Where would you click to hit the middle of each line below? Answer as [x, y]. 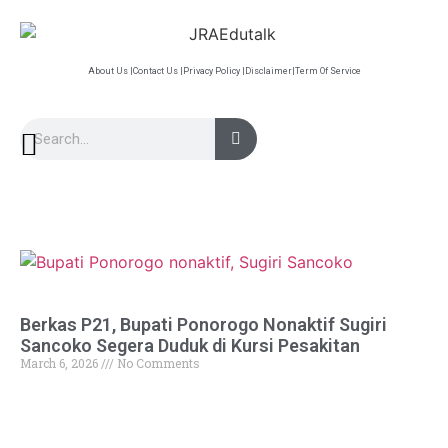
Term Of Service [327, 70]
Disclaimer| [269, 70]
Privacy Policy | [213, 70]
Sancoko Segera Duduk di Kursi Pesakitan [190, 346]
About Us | [110, 70]
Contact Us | [157, 70]
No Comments [157, 363]
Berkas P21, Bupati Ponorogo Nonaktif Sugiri [203, 325]
